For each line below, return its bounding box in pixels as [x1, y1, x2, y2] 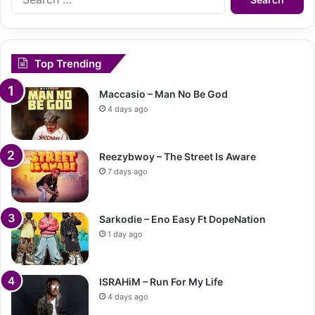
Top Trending [34, 57, 101, 71]
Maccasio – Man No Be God [99, 88, 228, 101]
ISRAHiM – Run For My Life [99, 276, 223, 288]
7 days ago [108, 167, 148, 177]
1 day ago [108, 229, 143, 240]
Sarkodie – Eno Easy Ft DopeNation [99, 213, 266, 226]
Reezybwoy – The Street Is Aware [99, 150, 256, 163]
